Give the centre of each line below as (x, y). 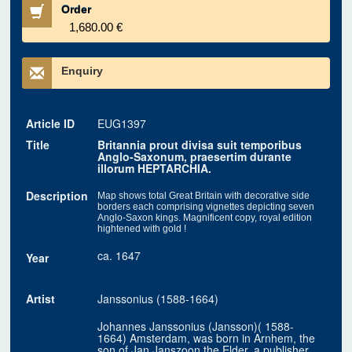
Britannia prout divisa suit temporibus (200, 145)
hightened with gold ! (142, 229)
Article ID (51, 124)
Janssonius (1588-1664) (158, 299)
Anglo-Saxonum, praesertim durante (195, 157)
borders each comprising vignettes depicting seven (206, 207)
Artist (41, 299)
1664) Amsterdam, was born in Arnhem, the (207, 338)
